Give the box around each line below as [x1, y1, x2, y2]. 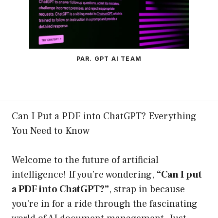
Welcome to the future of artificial [12, 154, 159, 167]
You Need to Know [12, 125, 90, 138]
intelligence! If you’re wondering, [12, 168, 157, 182]
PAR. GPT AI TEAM [76, 55, 142, 63]
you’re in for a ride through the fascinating [12, 198, 198, 211]
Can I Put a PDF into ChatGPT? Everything [12, 110, 197, 123]
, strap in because [109, 183, 185, 196]
